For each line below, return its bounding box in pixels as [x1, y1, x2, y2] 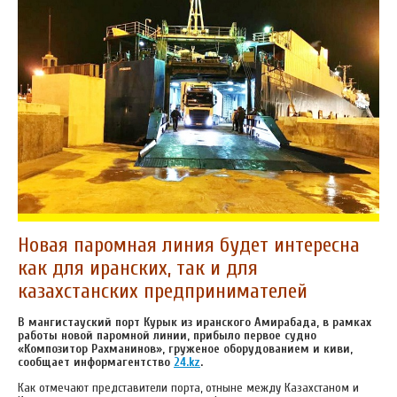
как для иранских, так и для [18, 255, 258, 280]
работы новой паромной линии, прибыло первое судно [18, 327, 316, 343]
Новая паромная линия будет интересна [18, 232, 360, 257]
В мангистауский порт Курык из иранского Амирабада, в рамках [18, 314, 371, 330]
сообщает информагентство [18, 354, 174, 370]
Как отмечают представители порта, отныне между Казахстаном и [18, 379, 359, 395]
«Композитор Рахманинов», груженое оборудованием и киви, [18, 340, 353, 356]
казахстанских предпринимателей [18, 278, 307, 303]
